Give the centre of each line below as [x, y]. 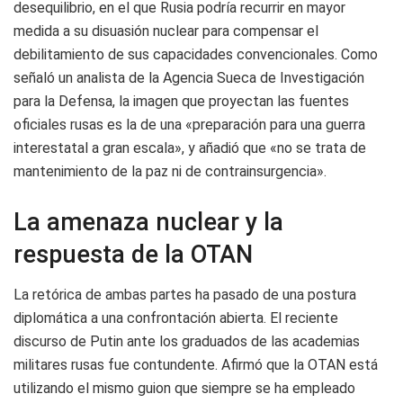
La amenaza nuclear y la [148, 223]
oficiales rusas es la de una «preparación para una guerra [189, 125]
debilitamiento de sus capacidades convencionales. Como [196, 55]
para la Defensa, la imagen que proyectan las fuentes [181, 102]
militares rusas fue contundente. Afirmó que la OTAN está [196, 365]
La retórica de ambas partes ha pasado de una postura [185, 295]
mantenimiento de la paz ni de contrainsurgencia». [170, 172]
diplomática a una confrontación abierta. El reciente [176, 318]
